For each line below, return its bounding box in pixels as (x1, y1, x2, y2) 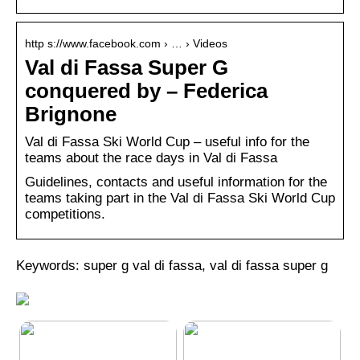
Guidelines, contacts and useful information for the (25, 174, 327, 190)
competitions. (25, 207, 105, 223)
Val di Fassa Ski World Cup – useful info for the (25, 134, 309, 150)
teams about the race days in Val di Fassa (25, 150, 277, 166)
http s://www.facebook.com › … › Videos (25, 37, 227, 51)
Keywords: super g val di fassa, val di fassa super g (16, 258, 328, 274)
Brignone (25, 103, 117, 126)
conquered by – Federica (25, 80, 268, 103)
